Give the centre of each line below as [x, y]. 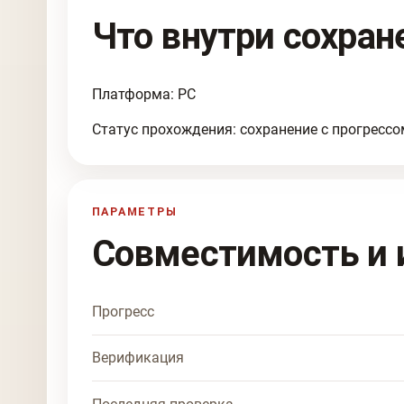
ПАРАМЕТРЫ [134, 212]
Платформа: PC [143, 94]
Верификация [138, 358]
